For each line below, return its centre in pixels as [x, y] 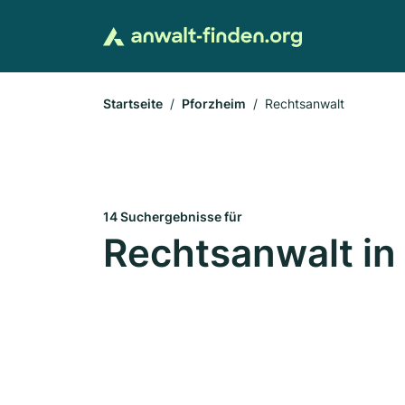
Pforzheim [214, 104]
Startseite [133, 104]
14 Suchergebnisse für [173, 217]
